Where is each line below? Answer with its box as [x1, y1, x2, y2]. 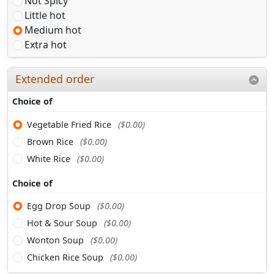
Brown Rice [27, 135, 76, 147]
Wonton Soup [27, 234, 86, 246]
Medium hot [24, 23, 81, 37]
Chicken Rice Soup [27, 251, 106, 263]
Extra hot [24, 37, 67, 51]
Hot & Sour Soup [27, 217, 100, 229]
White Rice [27, 152, 73, 165]
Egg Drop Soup [27, 199, 93, 212]
